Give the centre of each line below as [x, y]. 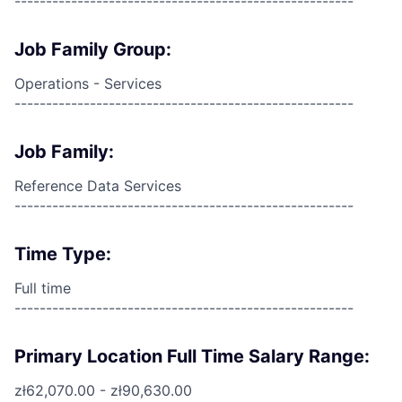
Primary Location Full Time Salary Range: [192, 356]
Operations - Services [88, 83]
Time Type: [63, 254]
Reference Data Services [98, 186]
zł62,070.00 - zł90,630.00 [103, 390]
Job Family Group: [93, 49]
